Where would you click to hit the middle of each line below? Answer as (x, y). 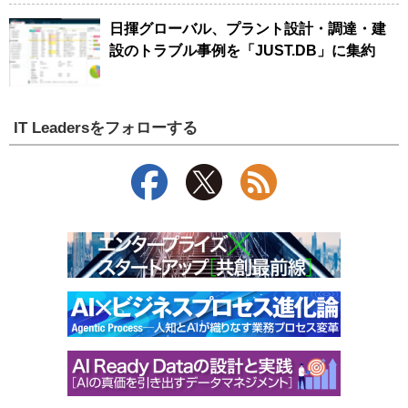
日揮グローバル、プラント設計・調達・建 (248, 28)
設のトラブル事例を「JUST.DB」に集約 (242, 50)
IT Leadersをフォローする (106, 128)
